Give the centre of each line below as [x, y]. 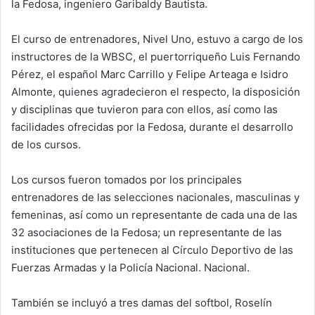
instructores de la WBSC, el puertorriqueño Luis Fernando [156, 57]
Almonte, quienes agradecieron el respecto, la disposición [156, 92]
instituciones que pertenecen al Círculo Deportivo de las [152, 250]
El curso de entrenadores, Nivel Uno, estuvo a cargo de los [157, 39]
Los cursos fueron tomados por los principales [127, 180]
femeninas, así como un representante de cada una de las [154, 215]
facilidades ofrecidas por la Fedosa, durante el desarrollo [152, 127]
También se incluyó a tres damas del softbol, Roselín [142, 303]
